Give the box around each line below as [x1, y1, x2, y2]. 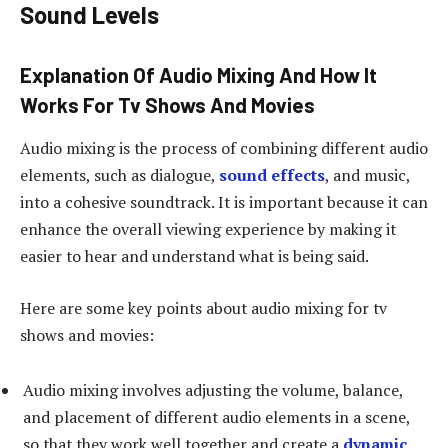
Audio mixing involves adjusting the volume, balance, [23, 379, 403, 402]
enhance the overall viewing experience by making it [20, 217, 396, 240]
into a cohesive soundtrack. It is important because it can [20, 190, 428, 213]
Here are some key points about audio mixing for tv [20, 296, 387, 319]
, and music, [325, 163, 410, 186]
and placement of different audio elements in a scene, [23, 406, 410, 429]
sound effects [219, 163, 325, 186]
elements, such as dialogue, [20, 163, 219, 186]
